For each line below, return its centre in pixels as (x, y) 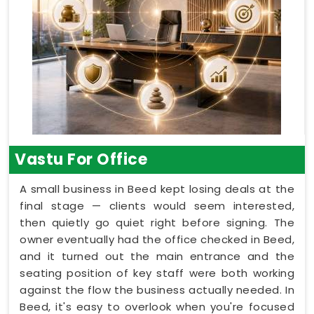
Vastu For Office (81, 159)
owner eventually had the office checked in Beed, (157, 239)
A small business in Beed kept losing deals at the (157, 189)
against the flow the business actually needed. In (157, 290)
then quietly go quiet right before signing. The (157, 223)
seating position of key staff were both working (157, 273)
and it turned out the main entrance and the (157, 256)
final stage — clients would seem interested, (157, 206)
